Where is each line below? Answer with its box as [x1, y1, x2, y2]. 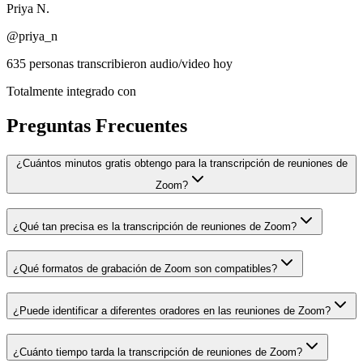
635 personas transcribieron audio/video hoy [6, 56, 233, 70]
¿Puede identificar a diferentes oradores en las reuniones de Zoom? [13, 304, 331, 317]
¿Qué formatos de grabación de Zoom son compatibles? [13, 263, 277, 275]
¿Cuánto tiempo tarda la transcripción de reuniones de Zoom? [13, 346, 302, 359]
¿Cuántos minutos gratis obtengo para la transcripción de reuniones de [15, 156, 348, 169]
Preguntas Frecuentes [6, 114, 187, 136]
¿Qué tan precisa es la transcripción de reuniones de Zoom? [13, 220, 297, 233]
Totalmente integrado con [6, 83, 136, 98]
